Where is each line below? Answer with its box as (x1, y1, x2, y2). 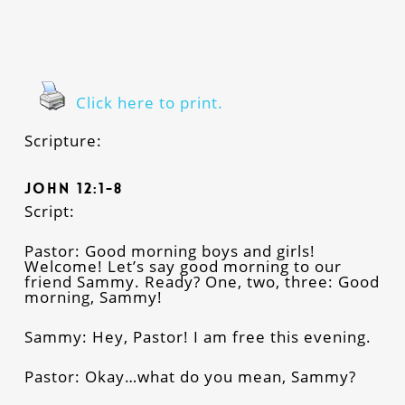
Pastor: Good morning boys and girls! (24, 240, 316, 261)
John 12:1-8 (24, 179, 123, 198)
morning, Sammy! (24, 287, 163, 307)
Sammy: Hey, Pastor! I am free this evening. (24, 326, 372, 347)
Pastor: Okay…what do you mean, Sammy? (24, 366, 356, 387)
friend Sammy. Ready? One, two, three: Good (24, 271, 380, 292)
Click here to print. (75, 92, 223, 113)
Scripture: (24, 130, 102, 151)
